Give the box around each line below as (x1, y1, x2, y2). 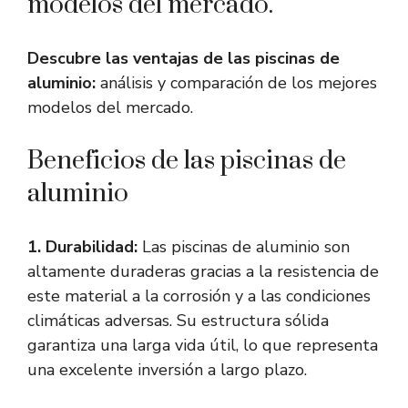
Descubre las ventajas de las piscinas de (27, 47, 340, 70)
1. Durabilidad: (27, 236, 138, 259)
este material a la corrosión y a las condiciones (27, 285, 371, 308)
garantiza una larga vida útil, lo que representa (27, 334, 378, 357)
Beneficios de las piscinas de (27, 145, 346, 178)
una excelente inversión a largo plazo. (27, 359, 307, 382)
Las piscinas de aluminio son (138, 236, 350, 259)
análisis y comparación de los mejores (96, 72, 377, 95)
